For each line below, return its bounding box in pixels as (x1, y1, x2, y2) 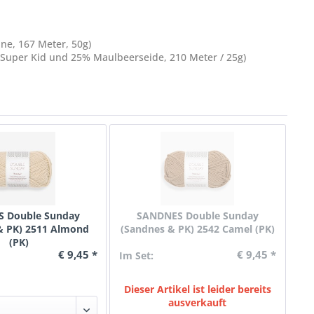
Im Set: (118, 249, 153, 262)
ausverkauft (168, 296, 227, 309)
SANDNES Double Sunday (136, 209, 259, 222)
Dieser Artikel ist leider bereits (123, 282, 271, 296)
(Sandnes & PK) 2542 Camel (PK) (120, 222, 275, 235)
